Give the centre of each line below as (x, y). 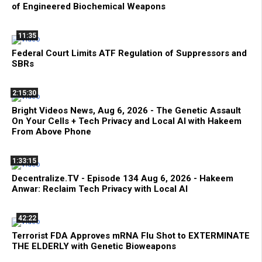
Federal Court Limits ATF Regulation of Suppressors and (129, 54)
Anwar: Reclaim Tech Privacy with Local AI (100, 189)
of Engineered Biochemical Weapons (89, 7)
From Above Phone (51, 132)
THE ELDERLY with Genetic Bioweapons (94, 247)
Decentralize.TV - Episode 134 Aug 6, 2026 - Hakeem (123, 179)
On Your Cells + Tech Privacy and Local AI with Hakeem (127, 121)
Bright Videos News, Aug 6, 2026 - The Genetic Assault (126, 111)
